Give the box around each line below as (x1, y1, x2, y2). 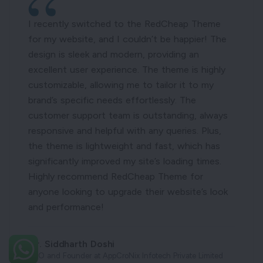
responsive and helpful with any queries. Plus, (28, 124, 221, 136)
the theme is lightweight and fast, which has (28, 140, 220, 151)
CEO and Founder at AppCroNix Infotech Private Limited (28, 251, 223, 260)
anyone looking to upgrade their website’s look (28, 186, 228, 197)
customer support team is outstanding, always (28, 109, 228, 121)
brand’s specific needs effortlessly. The (28, 94, 196, 106)
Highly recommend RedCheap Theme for (28, 170, 203, 182)
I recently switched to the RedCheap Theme (28, 18, 221, 29)
